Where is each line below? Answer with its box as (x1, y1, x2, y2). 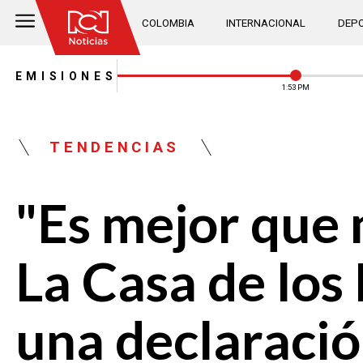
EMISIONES (15, 69, 117, 83)
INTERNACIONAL (226, 16, 306, 29)
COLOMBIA (142, 16, 195, 29)
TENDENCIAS (49, 139, 181, 157)
